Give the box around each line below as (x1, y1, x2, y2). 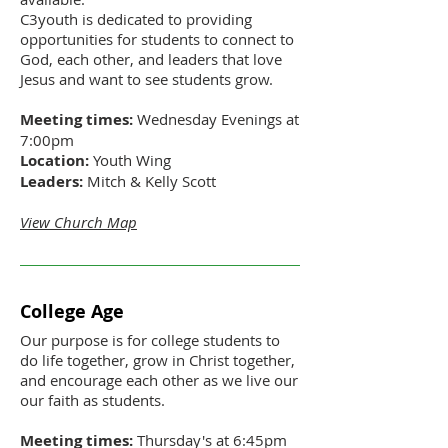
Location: (20, 150, 89, 171)
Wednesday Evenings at (133, 109, 299, 129)
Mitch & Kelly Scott (83, 171, 216, 191)
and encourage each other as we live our (20, 369, 298, 390)
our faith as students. (20, 389, 169, 410)
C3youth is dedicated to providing (20, 9, 252, 29)
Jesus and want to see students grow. (20, 69, 277, 89)
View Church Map (20, 212, 137, 232)
